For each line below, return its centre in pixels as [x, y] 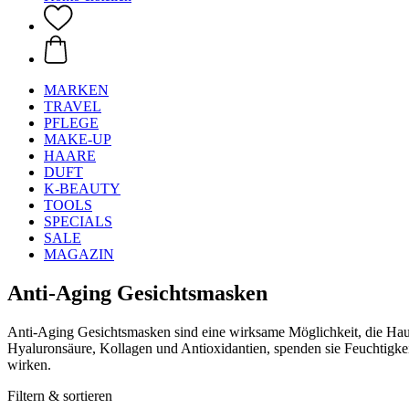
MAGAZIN [79, 254]
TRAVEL [73, 106]
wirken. [29, 364]
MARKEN [76, 90]
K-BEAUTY [82, 189]
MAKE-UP [78, 139]
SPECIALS [78, 221]
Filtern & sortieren [60, 395]
